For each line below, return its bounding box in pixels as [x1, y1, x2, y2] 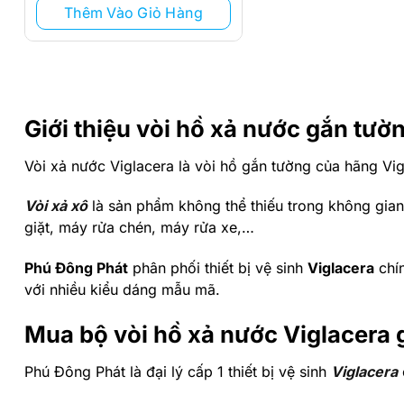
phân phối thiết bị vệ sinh [128, 259, 308, 278]
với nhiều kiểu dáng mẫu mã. [24, 280, 220, 299]
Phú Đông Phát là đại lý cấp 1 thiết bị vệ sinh [24, 362, 331, 381]
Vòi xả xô [24, 197, 87, 216]
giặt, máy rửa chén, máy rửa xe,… [24, 218, 254, 237]
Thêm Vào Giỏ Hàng [63, 4, 204, 23]
